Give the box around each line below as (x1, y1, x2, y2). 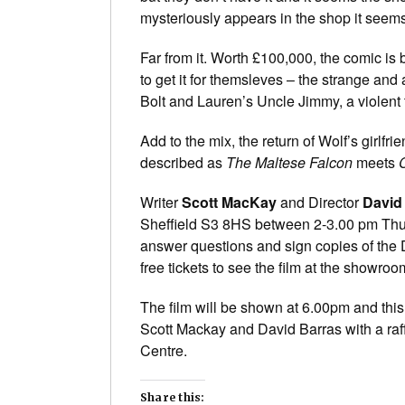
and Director (277, 192, 363, 213)
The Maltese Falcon (226, 152, 353, 174)
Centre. (140, 340, 187, 362)
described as (140, 152, 226, 174)
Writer (140, 192, 182, 213)
